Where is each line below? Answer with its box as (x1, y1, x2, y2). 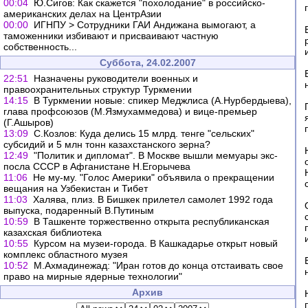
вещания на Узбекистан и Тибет (3, 183, 148, 194)
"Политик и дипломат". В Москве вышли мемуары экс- (34, 150, 278, 161)
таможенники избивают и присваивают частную (3, 30, 219, 41)
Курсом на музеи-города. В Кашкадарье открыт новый (34, 238, 278, 249)
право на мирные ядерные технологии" (3, 271, 182, 282)
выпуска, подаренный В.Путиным (3, 205, 154, 216)
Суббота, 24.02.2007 (99, 57, 196, 68)
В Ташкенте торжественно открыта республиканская (34, 216, 269, 227)
